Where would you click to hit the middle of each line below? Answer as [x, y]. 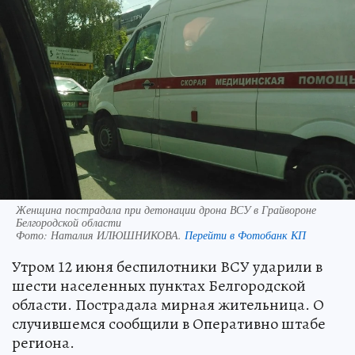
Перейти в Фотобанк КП [245, 235]
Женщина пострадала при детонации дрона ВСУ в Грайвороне [166, 210]
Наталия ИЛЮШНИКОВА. [118, 235]
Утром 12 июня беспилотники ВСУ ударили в [167, 267]
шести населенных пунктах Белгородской [159, 286]
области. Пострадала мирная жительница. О [168, 305]
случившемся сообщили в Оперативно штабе [169, 324]
